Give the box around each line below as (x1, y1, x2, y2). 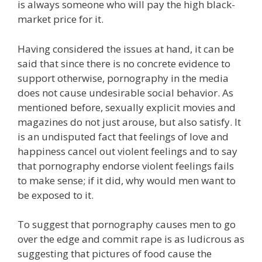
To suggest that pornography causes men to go (18, 218, 236, 231)
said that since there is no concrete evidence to (18, 56, 230, 70)
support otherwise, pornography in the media (18, 71, 229, 85)
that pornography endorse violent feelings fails (18, 158, 234, 173)
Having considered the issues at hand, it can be (18, 42, 234, 56)
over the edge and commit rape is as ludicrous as (18, 232, 244, 246)
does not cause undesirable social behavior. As (18, 85, 233, 99)
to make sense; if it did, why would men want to (18, 173, 236, 187)
